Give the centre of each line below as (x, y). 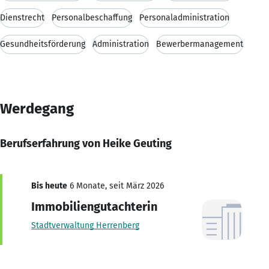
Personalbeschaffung (92, 17)
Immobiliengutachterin (94, 206)
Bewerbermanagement (200, 44)
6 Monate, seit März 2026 (116, 186)
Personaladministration (184, 17)
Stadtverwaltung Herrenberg (85, 225)
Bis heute (49, 186)
